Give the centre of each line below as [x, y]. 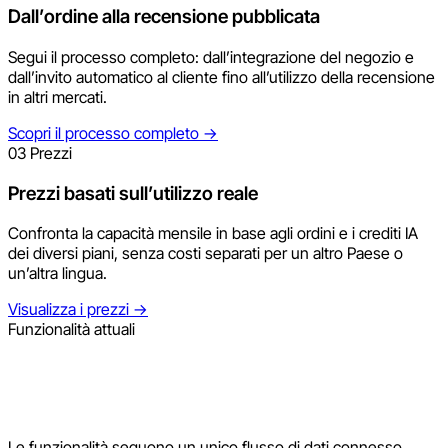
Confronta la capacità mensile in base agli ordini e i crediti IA [213, 233]
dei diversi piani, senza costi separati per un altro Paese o [205, 253]
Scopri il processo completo [105, 132]
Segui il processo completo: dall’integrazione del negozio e [211, 56]
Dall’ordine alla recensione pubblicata [164, 17]
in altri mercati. [57, 96]
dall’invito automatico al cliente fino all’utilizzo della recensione [221, 76]
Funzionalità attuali [71, 329]
